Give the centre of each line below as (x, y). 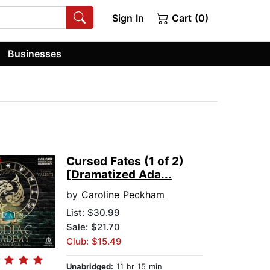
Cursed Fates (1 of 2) (125, 162)
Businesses (35, 53)
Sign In (128, 18)
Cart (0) (189, 18)
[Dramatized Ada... (119, 175)
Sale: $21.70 (93, 227)
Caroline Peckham (123, 195)
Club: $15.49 (94, 242)
